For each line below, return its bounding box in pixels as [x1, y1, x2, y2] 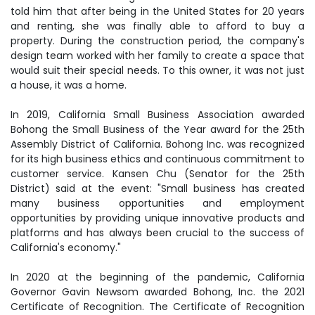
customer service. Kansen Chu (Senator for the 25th [11, 167, 304, 181]
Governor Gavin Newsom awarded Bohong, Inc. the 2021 [11, 285, 304, 299]
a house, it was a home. [11, 78, 127, 92]
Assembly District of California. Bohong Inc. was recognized [11, 137, 304, 151]
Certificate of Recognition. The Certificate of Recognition [11, 300, 304, 314]
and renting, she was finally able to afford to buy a [11, 19, 304, 33]
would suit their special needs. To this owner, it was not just [11, 63, 304, 77]
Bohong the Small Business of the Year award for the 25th [11, 122, 304, 136]
